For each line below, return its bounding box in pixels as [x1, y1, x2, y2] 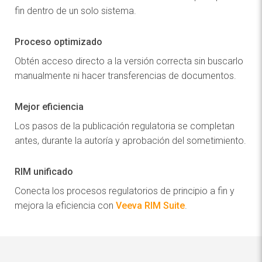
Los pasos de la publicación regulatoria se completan [15, 120, 235, 132]
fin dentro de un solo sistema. [15, 5, 136, 17]
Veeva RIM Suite [116, 200, 185, 212]
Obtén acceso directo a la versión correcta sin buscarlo [15, 56, 243, 67]
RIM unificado [15, 166, 73, 178]
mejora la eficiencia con [15, 200, 116, 212]
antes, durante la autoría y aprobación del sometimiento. [15, 135, 246, 147]
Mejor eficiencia [15, 101, 84, 113]
